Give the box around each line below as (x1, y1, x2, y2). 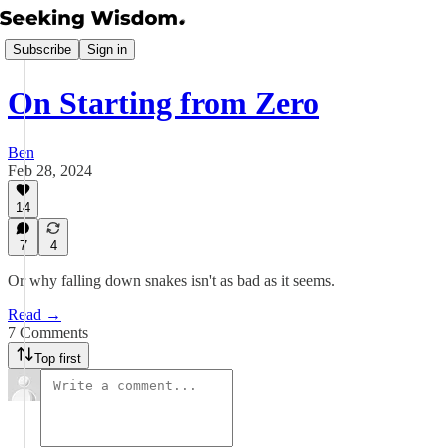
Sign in (87, 41, 127, 57)
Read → (8, 306, 61, 323)
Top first (34, 351, 81, 366)
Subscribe (13, 41, 71, 57)
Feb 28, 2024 (8, 161, 92, 179)
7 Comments (8, 324, 88, 341)
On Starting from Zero (8, 85, 319, 122)
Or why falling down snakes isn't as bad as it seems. (8, 272, 335, 289)
